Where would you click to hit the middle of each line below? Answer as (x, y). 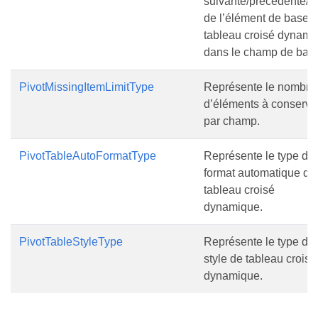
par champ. (232, 121)
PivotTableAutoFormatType (88, 156)
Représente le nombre (260, 87)
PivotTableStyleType (71, 242)
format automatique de (260, 173)
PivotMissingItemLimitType (87, 87)
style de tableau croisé (260, 259)
